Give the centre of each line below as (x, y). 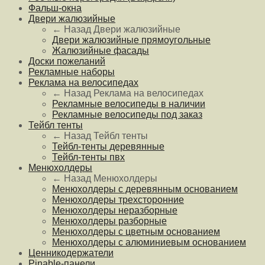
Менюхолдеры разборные (109, 221)
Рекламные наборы (72, 72)
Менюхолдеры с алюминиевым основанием (149, 242)
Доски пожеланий (67, 61)
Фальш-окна (55, 8)
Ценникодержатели (71, 253)
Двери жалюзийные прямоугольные (131, 40)
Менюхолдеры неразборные (115, 210)
